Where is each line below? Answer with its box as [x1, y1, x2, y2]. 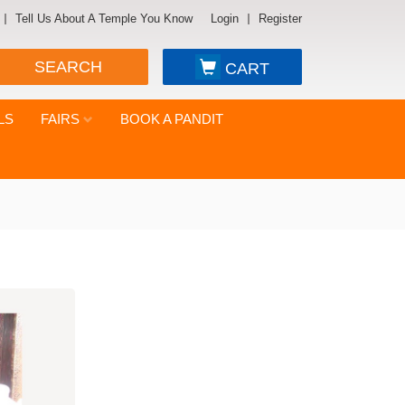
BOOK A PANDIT [120, 111, 223, 127]
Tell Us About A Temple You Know [15, 12, 193, 25]
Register [259, 12, 302, 25]
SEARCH [33, 58, 102, 76]
